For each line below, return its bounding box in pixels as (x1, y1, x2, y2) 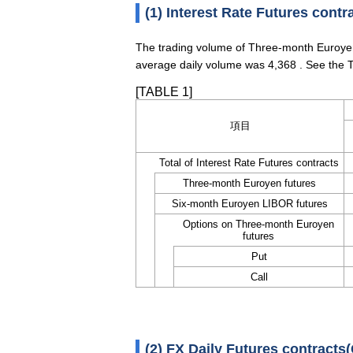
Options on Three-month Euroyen (183, 218, 334, 230)
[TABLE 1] (136, 85, 192, 98)
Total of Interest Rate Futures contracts (159, 157, 339, 169)
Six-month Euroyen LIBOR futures (171, 198, 328, 210)
